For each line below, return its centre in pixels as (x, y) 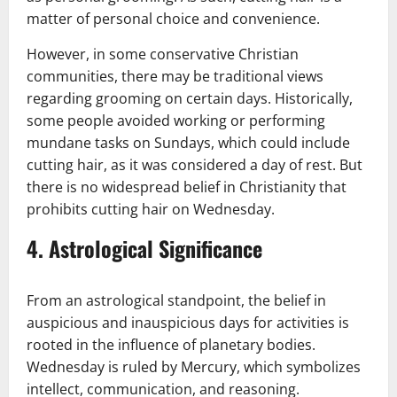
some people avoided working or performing (176, 120)
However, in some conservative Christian (163, 54)
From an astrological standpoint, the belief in (176, 300)
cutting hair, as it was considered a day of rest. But (195, 164)
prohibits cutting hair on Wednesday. (151, 209)
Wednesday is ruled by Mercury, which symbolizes (194, 366)
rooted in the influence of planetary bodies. (171, 344)
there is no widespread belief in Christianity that (187, 187)
